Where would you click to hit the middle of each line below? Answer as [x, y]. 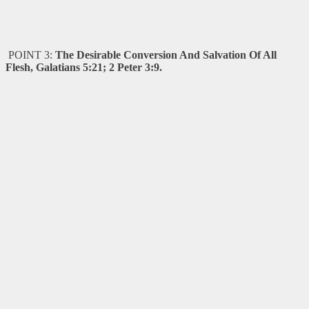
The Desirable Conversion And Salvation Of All [166, 54]
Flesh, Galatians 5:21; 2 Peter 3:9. [84, 67]
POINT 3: [30, 54]
